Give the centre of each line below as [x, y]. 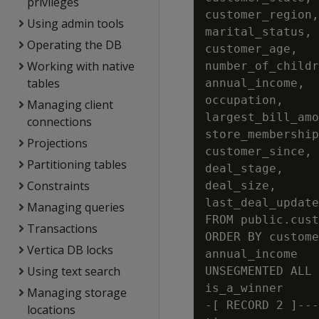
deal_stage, [244, 168]
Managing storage [77, 293]
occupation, [244, 100]
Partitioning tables [77, 164]
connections [60, 122]
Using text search [73, 271]
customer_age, [251, 49]
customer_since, [258, 151]
